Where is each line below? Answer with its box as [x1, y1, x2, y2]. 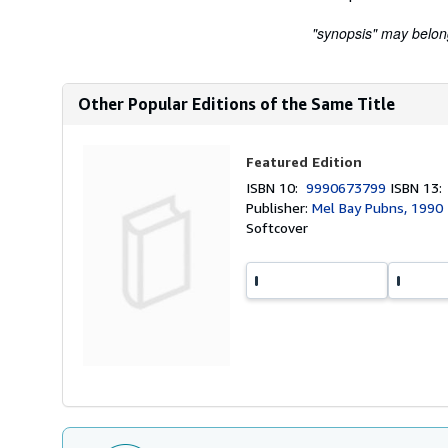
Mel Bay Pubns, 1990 [312, 199, 444, 216]
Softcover [246, 219, 309, 236]
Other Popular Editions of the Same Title [78, 94, 395, 114]
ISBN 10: [246, 179, 307, 196]
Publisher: [246, 199, 313, 216]
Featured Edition [246, 153, 363, 170]
